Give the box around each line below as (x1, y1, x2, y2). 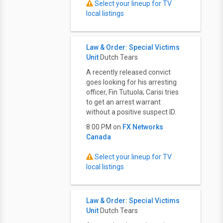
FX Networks (122, 123, 163, 131)
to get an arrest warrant (86, 98, 161, 106)
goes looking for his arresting (86, 78, 177, 86)
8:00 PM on (86, 123, 122, 131)
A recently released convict (86, 68, 171, 76)
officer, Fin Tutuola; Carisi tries (86, 88, 179, 96)
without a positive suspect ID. (86, 108, 176, 116)
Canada (86, 133, 111, 141)
